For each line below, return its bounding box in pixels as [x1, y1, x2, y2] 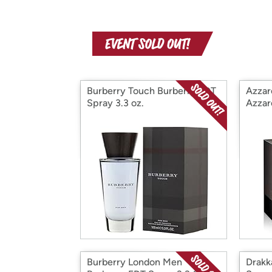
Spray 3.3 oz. [87, 97, 144, 109]
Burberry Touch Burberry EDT [87, 85, 216, 97]
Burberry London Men [87, 256, 182, 268]
